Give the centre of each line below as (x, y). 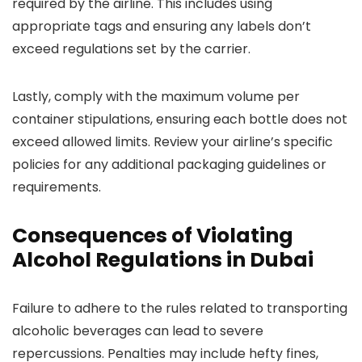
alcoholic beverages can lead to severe (138, 331)
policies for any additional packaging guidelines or (169, 164)
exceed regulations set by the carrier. (131, 49)
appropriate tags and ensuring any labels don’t (162, 26)
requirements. (57, 187)
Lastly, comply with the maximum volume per (156, 97)
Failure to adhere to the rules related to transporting (180, 308)
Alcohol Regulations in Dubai (163, 260)
